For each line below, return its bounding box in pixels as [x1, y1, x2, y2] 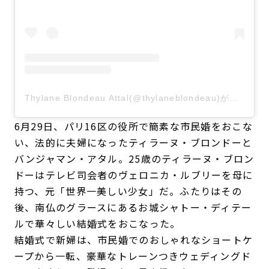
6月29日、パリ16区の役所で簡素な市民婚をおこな [14, 119, 253, 134]
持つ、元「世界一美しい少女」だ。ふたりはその [14, 184, 243, 199]
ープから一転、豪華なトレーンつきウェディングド [14, 249, 252, 264]
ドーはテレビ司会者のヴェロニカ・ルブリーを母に [14, 168, 253, 183]
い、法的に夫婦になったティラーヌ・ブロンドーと [14, 135, 253, 150]
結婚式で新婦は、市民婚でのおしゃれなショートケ [14, 232, 253, 247]
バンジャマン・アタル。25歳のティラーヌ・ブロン [14, 151, 255, 166]
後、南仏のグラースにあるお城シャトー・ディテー [14, 200, 252, 215]
